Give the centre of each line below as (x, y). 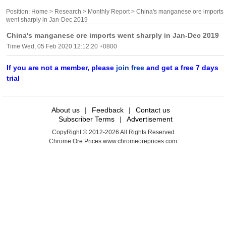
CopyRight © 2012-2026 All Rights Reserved (113, 132)
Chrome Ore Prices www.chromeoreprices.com (113, 142)
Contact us (153, 110)
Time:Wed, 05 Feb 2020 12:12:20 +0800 (62, 47)
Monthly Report (109, 11)
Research (68, 11)
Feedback (107, 110)
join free (130, 68)
